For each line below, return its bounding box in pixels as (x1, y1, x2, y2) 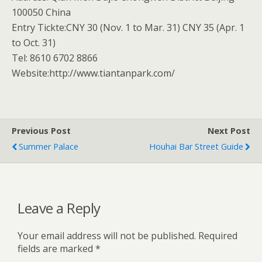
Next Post (208, 125, 250, 136)
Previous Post (12, 125, 71, 136)
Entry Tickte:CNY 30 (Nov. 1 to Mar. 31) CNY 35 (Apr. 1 (12, 21, 244, 34)
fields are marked (18, 242, 95, 255)
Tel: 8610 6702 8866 (12, 51, 98, 64)
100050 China (12, 6, 71, 19)
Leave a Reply (18, 198, 101, 218)
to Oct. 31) (12, 36, 56, 49)
